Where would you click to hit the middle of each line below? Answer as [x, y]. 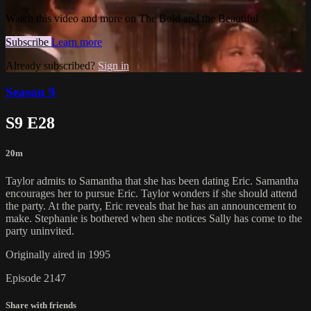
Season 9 [31, 92]
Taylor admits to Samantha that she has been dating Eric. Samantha [152, 180]
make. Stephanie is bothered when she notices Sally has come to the [154, 218]
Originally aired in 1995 [58, 254]
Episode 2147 [36, 278]
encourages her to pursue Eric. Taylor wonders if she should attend [151, 193]
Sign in [114, 65]
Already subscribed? [52, 65]
